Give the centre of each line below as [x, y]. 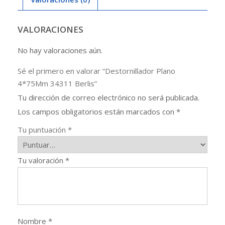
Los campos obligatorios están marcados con [97, 111]
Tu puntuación [43, 129]
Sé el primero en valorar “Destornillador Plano [96, 71]
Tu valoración [41, 160]
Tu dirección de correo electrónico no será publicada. [108, 97]
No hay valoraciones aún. [60, 50]
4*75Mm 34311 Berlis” [57, 83]
